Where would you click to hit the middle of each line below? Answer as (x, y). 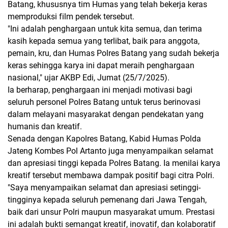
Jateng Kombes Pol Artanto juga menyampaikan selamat (110, 151)
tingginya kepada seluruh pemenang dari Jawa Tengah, (107, 199)
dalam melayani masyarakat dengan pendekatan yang (106, 114)
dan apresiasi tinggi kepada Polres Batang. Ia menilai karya (114, 163)
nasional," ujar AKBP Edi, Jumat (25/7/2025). (89, 77)
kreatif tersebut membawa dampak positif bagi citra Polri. (111, 175)
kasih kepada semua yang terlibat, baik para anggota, (104, 41)
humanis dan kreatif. (45, 126)
